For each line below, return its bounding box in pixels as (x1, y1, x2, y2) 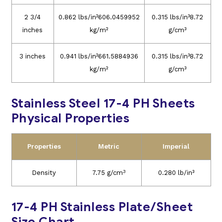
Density (32, 169, 56, 177)
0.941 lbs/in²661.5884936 (59, 53, 138, 60)
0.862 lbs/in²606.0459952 (58, 13, 140, 21)
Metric (98, 143, 119, 151)
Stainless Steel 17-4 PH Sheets (11, 96, 195, 111)
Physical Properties (11, 111, 129, 126)
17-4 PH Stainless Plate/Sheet (11, 199, 193, 215)
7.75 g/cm (92, 169, 123, 177)
